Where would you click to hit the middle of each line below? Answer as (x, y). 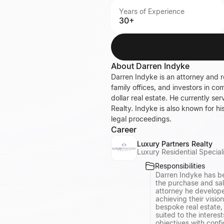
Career (124, 129)
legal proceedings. (141, 119)
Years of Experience (152, 11)
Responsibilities (180, 166)
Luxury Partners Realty (175, 144)
